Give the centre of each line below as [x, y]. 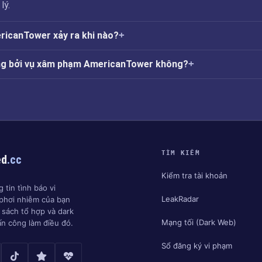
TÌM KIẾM [181, 153]
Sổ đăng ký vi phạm [196, 245]
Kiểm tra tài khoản [194, 175]
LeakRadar [180, 199]
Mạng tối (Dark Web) [199, 222]
